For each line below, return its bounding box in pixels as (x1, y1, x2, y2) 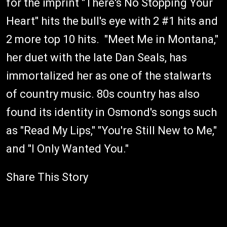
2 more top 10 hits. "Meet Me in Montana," (6, 33, 218, 46)
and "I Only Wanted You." (6, 142, 129, 155)
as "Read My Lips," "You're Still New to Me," (6, 124, 217, 137)
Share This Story (6, 171, 88, 183)
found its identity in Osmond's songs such (6, 106, 217, 119)
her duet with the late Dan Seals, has (6, 51, 187, 64)
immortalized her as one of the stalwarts (6, 69, 211, 82)
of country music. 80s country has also (6, 88, 200, 100)
